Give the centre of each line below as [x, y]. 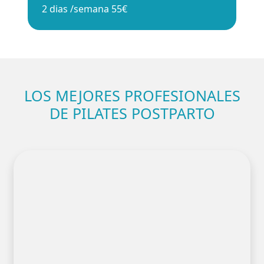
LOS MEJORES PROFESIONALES [132, 95]
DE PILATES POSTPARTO [132, 113]
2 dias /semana [76, 9]
